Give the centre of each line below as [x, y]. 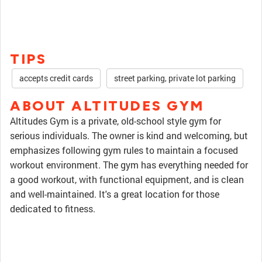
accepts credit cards [56, 78]
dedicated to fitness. [53, 208]
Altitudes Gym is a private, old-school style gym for [116, 121]
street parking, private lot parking [175, 78]
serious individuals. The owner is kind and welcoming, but [129, 135]
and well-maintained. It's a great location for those [115, 194]
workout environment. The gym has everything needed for [129, 165]
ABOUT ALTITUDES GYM [107, 106]
